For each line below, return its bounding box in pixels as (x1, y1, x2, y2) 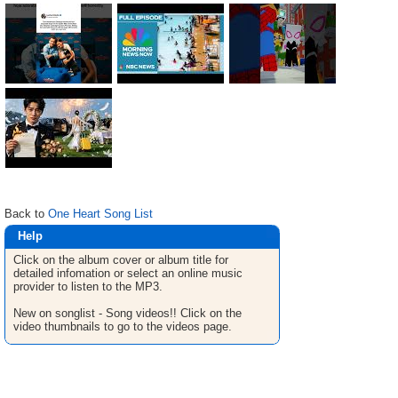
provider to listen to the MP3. (13, 280, 163, 293)
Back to (4, 207, 48, 220)
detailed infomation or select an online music (13, 267, 243, 280)
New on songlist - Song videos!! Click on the (13, 306, 242, 320)
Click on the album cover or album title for (13, 253, 228, 267)
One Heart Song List (48, 207, 153, 220)
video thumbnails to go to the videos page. (13, 320, 232, 333)
